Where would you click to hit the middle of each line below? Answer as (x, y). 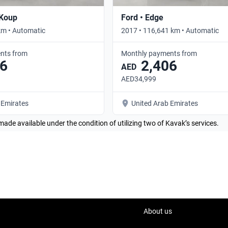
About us (158, 211)
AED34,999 (139, 79)
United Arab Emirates (165, 103)
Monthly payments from (159, 53)
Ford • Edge (142, 17)
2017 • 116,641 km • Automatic (170, 30)
